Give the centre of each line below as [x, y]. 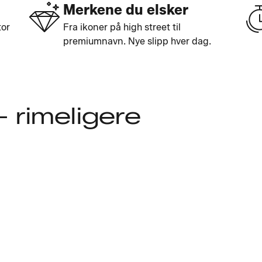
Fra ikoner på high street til [122, 27]
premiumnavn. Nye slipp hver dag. [137, 41]
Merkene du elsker [126, 10]
